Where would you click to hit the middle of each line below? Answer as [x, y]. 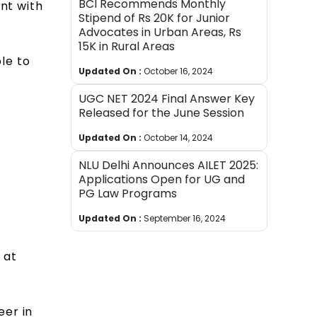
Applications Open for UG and [162, 180]
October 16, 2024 [179, 71]
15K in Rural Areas [127, 47]
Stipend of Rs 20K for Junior [155, 18]
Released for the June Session [162, 113]
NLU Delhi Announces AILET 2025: [169, 166]
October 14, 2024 [179, 138]
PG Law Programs [128, 194]
